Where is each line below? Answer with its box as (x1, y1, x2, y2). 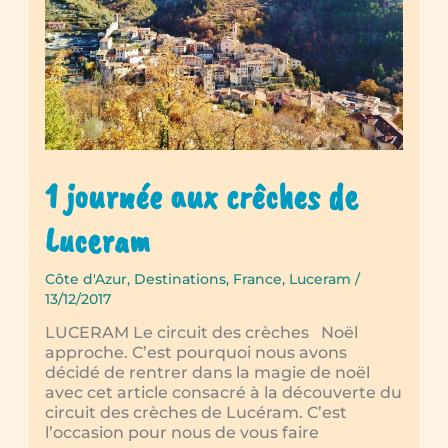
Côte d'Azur (44, 270, 127, 289)
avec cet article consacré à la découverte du (44, 383, 402, 403)
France (232, 270, 282, 289)
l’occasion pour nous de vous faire (44, 423, 319, 443)
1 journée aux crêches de (44, 172, 358, 219)
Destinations (133, 270, 226, 289)
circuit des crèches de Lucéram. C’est (44, 403, 347, 423)
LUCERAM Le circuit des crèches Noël (44, 323, 358, 343)
